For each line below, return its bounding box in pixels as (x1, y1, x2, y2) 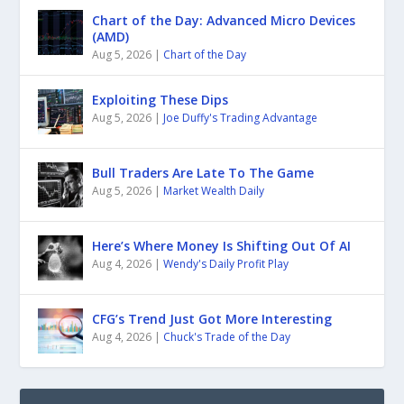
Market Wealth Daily (163, 183, 265, 199)
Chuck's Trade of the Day (163, 329, 291, 345)
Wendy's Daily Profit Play (163, 256, 289, 272)
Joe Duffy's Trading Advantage (163, 110, 318, 126)
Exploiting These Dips (92, 91, 229, 109)
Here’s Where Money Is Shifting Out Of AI (92, 237, 352, 255)
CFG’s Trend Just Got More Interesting (92, 310, 333, 328)
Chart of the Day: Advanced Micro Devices (92, 12, 356, 30)
